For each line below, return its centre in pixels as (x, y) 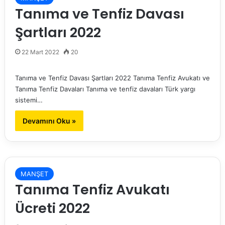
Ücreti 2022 (52, 208)
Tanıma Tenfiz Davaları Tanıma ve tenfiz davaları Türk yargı (105, 89)
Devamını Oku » (49, 121)
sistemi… (29, 100)
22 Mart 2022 (40, 52)
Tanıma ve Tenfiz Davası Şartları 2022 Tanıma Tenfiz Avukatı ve (112, 78)
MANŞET (34, 174)
